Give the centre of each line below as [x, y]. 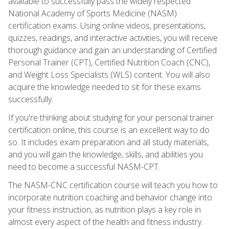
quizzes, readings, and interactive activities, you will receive [113, 38]
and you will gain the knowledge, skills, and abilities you [106, 154]
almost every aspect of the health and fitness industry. [106, 222]
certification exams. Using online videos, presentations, [107, 25]
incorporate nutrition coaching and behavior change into [110, 197]
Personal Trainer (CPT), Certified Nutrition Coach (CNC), [109, 62]
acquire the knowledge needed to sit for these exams [105, 87]
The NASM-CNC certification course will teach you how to [113, 185]
